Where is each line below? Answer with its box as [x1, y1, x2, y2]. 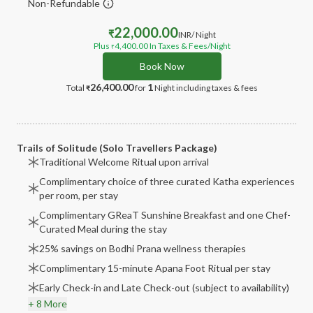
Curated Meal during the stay [39, 223, 167, 235]
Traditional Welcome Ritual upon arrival [39, 156, 209, 168]
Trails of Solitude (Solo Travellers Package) [17, 142, 217, 154]
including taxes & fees [176, 82, 258, 93]
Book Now [140, 60, 184, 72]
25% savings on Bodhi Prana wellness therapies [39, 242, 246, 254]
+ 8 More [28, 298, 67, 310]
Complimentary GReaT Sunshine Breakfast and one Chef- [39, 209, 291, 221]
